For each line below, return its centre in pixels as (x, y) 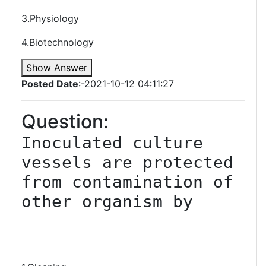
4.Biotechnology (58, 42)
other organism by (107, 202)
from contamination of (127, 182)
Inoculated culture (112, 143)
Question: (65, 121)
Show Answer (57, 68)
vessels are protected (127, 162)
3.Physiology (50, 18)
